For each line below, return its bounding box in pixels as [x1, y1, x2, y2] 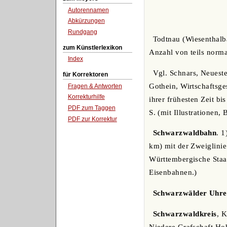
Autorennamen [67, 6, 109, 14]
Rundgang [67, 28, 97, 36]
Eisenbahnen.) [149, 168, 197, 177]
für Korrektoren [62, 70, 108, 78]
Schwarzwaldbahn [153, 129, 217, 137]
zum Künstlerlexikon [62, 44, 122, 51]
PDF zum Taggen [67, 104, 116, 112]
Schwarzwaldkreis [153, 210, 217, 218]
